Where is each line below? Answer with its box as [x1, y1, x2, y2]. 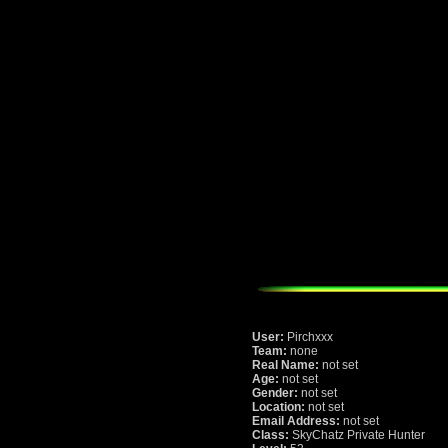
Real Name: [252, 358, 319, 373]
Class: [252, 428, 289, 443]
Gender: [252, 386, 298, 401]
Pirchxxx [284, 330, 333, 345]
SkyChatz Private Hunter [289, 428, 425, 443]
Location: [252, 400, 305, 415]
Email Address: [252, 414, 340, 429]
